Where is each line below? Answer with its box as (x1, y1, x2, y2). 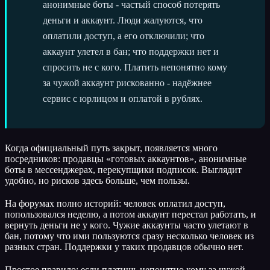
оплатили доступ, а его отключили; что (43, 30, 204, 41)
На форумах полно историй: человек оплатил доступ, (5, 198, 225, 209)
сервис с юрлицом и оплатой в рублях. (43, 93, 202, 104)
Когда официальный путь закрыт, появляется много (5, 142, 218, 153)
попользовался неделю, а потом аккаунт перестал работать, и (5, 209, 256, 219)
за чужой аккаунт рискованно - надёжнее (43, 77, 212, 88)
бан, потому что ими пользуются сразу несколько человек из (5, 230, 254, 241)
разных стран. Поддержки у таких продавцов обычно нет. (5, 241, 243, 252)
